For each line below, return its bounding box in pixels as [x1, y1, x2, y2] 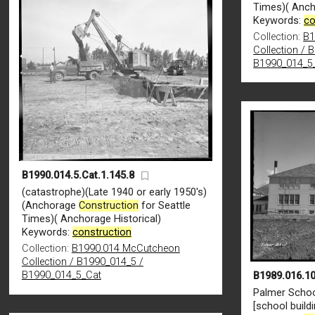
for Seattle [138, 200, 191, 212]
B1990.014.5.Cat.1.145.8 [21, 169, 134, 182]
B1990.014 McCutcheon [71, 243, 180, 255]
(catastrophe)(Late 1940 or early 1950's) [21, 186, 207, 199]
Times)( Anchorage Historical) [21, 213, 161, 226]
